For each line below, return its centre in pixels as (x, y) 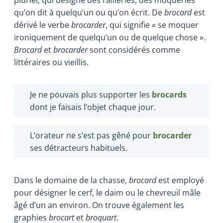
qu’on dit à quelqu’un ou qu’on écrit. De (89, 12)
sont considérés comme (134, 50)
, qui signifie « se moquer (152, 25)
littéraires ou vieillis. (51, 62)
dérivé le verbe (43, 25)
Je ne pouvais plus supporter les (91, 94)
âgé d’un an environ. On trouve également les (99, 205)
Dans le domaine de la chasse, (71, 180)
